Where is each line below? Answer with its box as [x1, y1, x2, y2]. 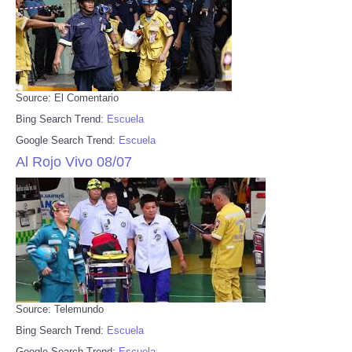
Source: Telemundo [16, 302, 104, 315]
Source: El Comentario [16, 91, 119, 104]
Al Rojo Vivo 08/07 [16, 153, 132, 170]
